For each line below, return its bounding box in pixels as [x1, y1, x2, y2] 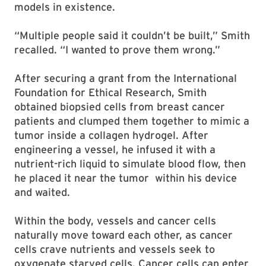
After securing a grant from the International [14, 72, 237, 85]
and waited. [14, 186, 70, 199]
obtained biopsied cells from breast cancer [14, 100, 225, 113]
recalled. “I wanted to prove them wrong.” [14, 43, 220, 56]
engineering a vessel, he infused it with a [14, 143, 216, 156]
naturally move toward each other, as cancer [14, 229, 233, 242]
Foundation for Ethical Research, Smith [14, 86, 207, 99]
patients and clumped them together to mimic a [14, 115, 249, 128]
